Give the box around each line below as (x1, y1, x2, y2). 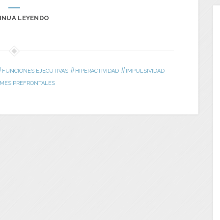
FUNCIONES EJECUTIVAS (1, 68, 68, 74)
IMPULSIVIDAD (125, 68, 165, 74)
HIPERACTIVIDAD (75, 68, 119, 74)
